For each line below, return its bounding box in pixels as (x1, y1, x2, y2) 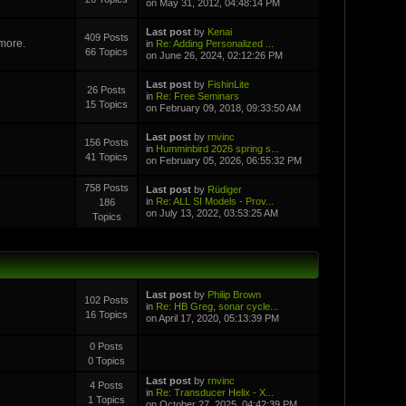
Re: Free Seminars (155, 90, 239, 101)
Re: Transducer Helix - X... (155, 386, 274, 398)
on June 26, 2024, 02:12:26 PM (145, 49, 283, 61)
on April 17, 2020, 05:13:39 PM (145, 312, 279, 324)
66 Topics (85, 45, 129, 57)
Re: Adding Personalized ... (155, 37, 274, 49)
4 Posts (90, 379, 124, 391)
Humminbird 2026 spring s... (155, 142, 279, 154)
